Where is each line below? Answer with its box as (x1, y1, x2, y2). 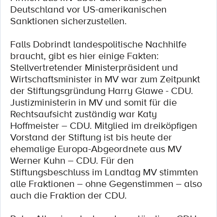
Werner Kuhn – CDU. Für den (10, 154, 134, 167)
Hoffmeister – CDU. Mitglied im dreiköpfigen (10, 119, 197, 132)
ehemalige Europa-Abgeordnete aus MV (10, 142, 182, 155)
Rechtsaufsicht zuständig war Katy (10, 107, 157, 121)
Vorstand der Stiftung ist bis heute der (10, 130, 172, 144)
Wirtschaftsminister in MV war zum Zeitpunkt (10, 72, 200, 86)
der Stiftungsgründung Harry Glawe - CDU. (10, 84, 193, 97)
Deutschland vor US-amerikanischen (10, 2, 167, 16)
